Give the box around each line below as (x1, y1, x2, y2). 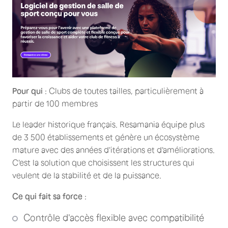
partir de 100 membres (12, 99, 98, 108)
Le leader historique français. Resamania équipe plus (12, 120, 205, 129)
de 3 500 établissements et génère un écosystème (12, 132, 199, 142)
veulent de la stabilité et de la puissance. (12, 170, 161, 180)
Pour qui (12, 86, 43, 96)
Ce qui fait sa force (12, 191, 82, 201)
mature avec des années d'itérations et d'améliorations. (12, 145, 215, 155)
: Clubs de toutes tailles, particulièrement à (43, 86, 204, 96)
